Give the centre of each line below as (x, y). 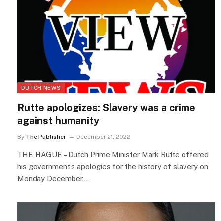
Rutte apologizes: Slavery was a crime (106, 108)
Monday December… (53, 179)
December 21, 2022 (103, 137)
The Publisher (46, 137)
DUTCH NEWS (41, 88)
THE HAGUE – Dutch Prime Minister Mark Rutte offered (113, 155)
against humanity (58, 121)
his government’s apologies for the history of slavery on (113, 167)
